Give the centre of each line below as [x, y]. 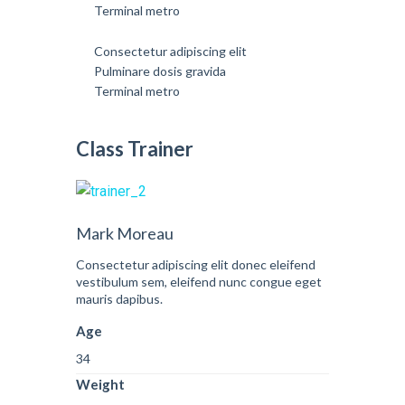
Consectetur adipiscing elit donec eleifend [196, 265]
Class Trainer [135, 149]
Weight [100, 385]
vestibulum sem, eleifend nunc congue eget [199, 282]
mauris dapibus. [119, 299]
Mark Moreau [125, 234]
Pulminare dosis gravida [160, 71]
